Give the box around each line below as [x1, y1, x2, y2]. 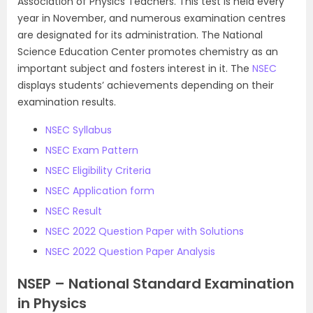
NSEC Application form [45, 184, 154, 198]
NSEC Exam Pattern [45, 143, 138, 157]
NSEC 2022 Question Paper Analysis [45, 245, 215, 259]
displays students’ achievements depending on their [17, 78, 274, 92]
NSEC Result [45, 204, 102, 218]
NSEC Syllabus [45, 123, 112, 137]
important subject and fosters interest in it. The [17, 61, 252, 75]
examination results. [17, 95, 116, 109]
